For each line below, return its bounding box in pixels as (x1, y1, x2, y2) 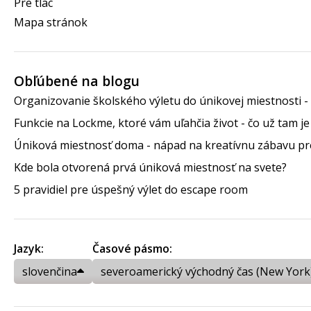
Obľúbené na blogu (14, 71, 140, 90)
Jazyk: (14, 241, 44, 257)
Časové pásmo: (92, 241, 172, 257)
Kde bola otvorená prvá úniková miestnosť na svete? (14, 160, 287, 176)
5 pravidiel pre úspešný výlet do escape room (14, 182, 248, 198)
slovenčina (22, 264, 77, 280)
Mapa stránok (14, 14, 87, 30)
